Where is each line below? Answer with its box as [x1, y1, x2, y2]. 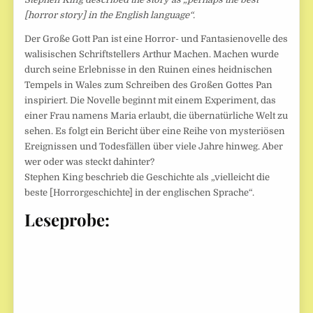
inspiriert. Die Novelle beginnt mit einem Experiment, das [24, 95, 277, 106]
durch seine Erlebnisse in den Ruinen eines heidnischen [24, 64, 273, 75]
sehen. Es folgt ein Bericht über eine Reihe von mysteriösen [24, 126, 286, 137]
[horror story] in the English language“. [24, 10, 196, 21]
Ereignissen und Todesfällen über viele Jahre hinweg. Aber [24, 141, 284, 152]
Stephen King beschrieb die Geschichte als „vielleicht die [24, 172, 270, 183]
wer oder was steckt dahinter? [24, 156, 155, 168]
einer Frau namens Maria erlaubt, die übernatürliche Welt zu [24, 110, 289, 122]
